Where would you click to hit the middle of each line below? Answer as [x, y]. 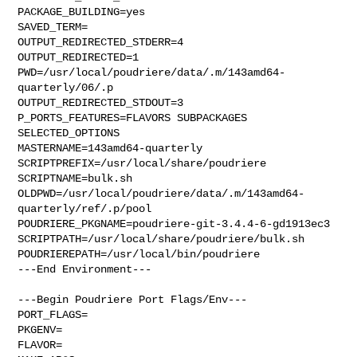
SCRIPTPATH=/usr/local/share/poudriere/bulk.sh [161, 239]
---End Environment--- [85, 269]
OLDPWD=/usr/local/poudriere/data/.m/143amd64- [161, 193]
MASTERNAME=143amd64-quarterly [110, 148]
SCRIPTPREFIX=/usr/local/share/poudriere [142, 163]
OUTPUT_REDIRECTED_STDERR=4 [101, 42]
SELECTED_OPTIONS [69, 133]
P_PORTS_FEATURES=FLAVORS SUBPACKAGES [133, 118]
